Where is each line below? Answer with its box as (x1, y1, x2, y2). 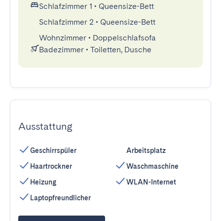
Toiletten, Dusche (90, 45, 151, 54)
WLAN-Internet (126, 178, 176, 186)
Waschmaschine (126, 162, 179, 170)
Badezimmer (39, 45, 84, 54)
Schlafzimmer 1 (39, 1, 92, 11)
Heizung (30, 178, 56, 186)
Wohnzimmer (39, 33, 86, 42)
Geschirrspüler (30, 147, 76, 154)
